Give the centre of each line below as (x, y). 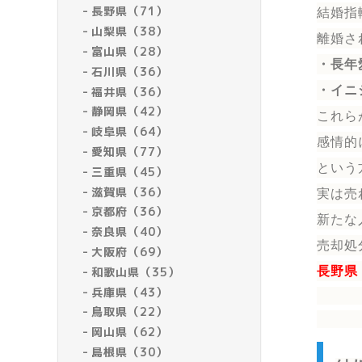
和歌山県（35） (136, 271)
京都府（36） (130, 212)
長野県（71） (130, 11)
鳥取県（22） (130, 312)
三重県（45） (130, 171)
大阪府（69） (130, 251)
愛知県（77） (130, 151)
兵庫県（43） (130, 292)
